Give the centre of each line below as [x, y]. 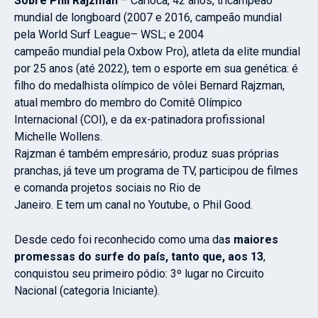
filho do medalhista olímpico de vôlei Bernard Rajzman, [149, 86]
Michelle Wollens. [58, 137]
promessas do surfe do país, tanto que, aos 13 [139, 257]
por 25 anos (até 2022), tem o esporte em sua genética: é [156, 69]
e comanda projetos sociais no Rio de [108, 188]
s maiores [251, 240]
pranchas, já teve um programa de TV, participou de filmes [156, 171]
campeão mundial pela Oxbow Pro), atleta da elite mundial [157, 52]
